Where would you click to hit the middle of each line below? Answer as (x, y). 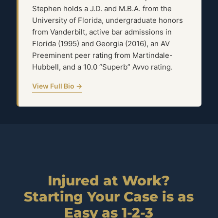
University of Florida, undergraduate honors (107, 20)
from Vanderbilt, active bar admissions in (102, 32)
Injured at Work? (109, 181)
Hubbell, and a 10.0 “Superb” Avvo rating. (102, 67)
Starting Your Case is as (109, 197)
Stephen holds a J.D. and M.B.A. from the (102, 9)
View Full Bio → (57, 86)
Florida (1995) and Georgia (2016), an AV (101, 44)
